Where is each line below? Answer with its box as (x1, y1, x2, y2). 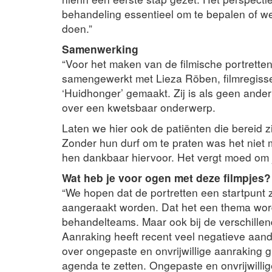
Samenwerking (62, 41, 138, 56)
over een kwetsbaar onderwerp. (62, 99, 216, 115)
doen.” (62, 20, 92, 36)
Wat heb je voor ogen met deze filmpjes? (62, 169, 271, 185)
